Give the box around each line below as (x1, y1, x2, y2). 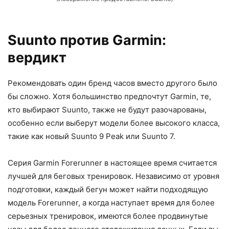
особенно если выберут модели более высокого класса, (8, 118, 220, 128)
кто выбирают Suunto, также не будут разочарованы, (8, 104, 207, 114)
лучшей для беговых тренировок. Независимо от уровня (8, 171, 219, 181)
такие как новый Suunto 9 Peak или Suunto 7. (8, 131, 175, 141)
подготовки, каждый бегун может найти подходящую (8, 184, 208, 194)
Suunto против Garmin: (8, 31, 166, 49)
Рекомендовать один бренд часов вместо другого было (8, 78, 217, 88)
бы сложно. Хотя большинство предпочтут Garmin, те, (8, 91, 211, 101)
